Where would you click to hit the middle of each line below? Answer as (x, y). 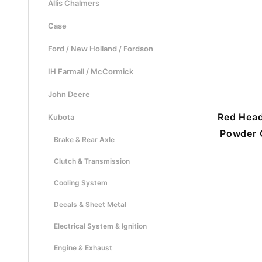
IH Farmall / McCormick (90, 71)
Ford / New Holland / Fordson (100, 49)
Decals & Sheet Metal (90, 204)
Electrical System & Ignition (100, 226)
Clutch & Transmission (92, 161)
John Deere (69, 94)
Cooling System (81, 183)
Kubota (61, 117)
